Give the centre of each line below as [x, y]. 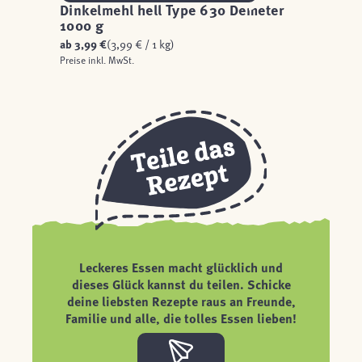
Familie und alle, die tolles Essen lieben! [181, 318]
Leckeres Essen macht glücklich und [181, 267]
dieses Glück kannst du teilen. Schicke [181, 284]
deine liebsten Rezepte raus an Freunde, [181, 301]
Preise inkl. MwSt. [97, 60]
